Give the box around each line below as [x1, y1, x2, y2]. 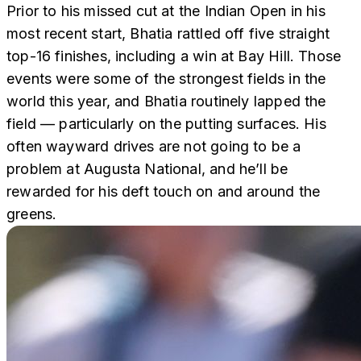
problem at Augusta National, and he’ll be [6, 160, 288, 177]
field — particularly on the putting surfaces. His [6, 114, 326, 132]
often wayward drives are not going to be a [6, 137, 301, 155]
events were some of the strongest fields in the [6, 69, 326, 87]
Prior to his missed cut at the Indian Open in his [6, 2, 326, 19]
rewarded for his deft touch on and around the [6, 182, 321, 200]
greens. [6, 205, 57, 222]
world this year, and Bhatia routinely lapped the [6, 92, 326, 110]
